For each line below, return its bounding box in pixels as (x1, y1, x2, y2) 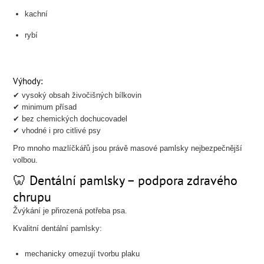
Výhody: (13, 75, 43, 87)
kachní (25, 9, 48, 18)
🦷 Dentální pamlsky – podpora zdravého (13, 172, 238, 189)
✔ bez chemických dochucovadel (13, 114, 128, 123)
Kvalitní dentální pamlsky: (13, 224, 103, 233)
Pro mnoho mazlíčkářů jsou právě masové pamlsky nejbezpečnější (13, 144, 243, 153)
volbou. (13, 156, 38, 164)
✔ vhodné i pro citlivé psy (13, 126, 101, 135)
